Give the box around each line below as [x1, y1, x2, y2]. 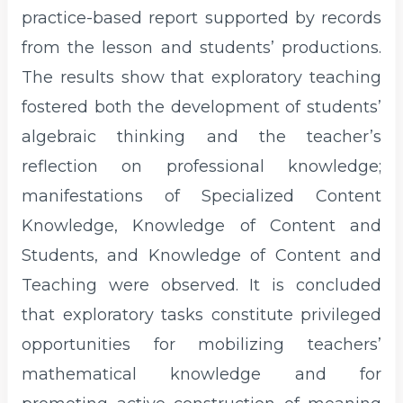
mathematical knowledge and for [22, 364, 381, 385]
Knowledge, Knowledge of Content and [22, 216, 381, 237]
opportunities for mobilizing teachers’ [22, 335, 381, 355]
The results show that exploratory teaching [22, 67, 381, 88]
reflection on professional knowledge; [22, 157, 381, 177]
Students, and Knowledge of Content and [22, 246, 381, 266]
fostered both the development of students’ [22, 97, 381, 118]
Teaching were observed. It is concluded [22, 275, 381, 296]
